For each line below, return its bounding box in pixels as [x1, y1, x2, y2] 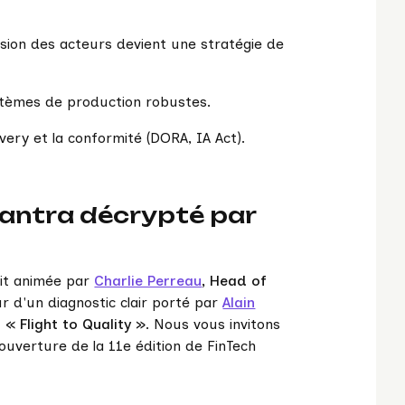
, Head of [202, 272, 268, 290]
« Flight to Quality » [5, 316, 146, 334]
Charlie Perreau [94, 272, 202, 290]
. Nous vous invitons [146, 316, 281, 334]
